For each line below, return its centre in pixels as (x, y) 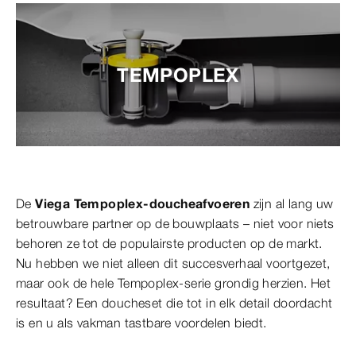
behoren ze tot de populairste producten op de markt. (169, 243)
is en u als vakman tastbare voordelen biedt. (141, 322)
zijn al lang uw (292, 203)
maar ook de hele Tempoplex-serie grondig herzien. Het (174, 282)
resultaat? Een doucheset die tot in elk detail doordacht (174, 302)
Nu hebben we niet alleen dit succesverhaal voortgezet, (173, 263)
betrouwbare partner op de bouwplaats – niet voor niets (175, 223)
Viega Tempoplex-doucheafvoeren (141, 203)
